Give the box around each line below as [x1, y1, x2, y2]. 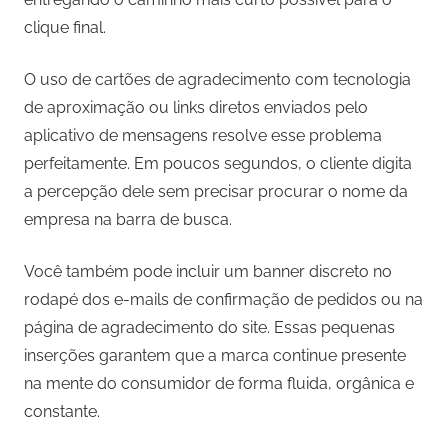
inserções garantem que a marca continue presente [24, 346, 406, 366]
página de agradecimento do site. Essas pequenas [24, 318, 395, 338]
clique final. [24, 18, 106, 38]
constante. [24, 402, 100, 422]
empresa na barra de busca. [24, 210, 232, 230]
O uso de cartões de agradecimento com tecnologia [24, 70, 411, 90]
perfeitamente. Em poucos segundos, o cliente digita [24, 154, 412, 174]
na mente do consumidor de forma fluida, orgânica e [24, 374, 414, 394]
